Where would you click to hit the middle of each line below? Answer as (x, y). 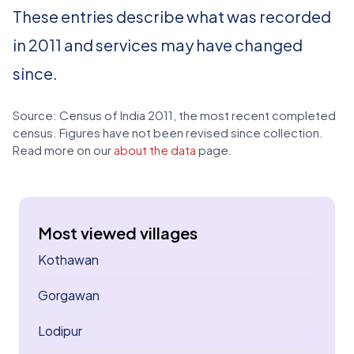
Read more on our (63, 150)
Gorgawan (69, 295)
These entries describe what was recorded (172, 16)
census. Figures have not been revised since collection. (168, 132)
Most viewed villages (118, 233)
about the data (155, 150)
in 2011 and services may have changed (158, 45)
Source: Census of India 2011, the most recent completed (174, 115)
